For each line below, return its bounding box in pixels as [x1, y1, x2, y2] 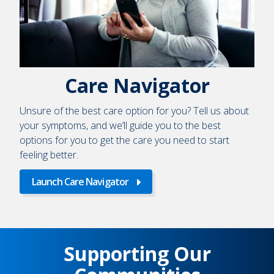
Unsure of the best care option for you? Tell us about [20, 103, 249, 117]
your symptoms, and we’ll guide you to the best [20, 118, 221, 132]
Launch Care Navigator [32, 174, 129, 188]
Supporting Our [63, 240, 211, 267]
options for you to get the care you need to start [20, 133, 229, 147]
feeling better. [20, 147, 78, 161]
